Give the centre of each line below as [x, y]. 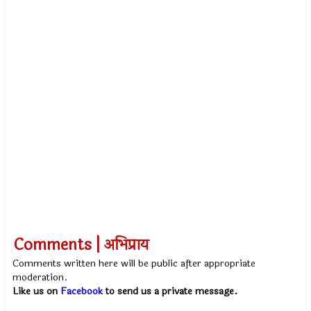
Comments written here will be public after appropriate [134, 263]
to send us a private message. [170, 291]
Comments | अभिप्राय [82, 245]
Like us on [37, 291]
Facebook [82, 291]
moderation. [40, 277]
